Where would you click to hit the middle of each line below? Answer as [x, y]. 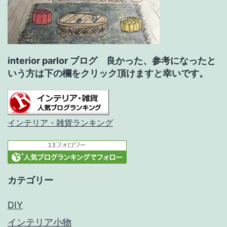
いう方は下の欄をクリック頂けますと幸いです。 [108, 73]
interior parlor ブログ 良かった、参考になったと [112, 61]
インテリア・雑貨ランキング [60, 123]
